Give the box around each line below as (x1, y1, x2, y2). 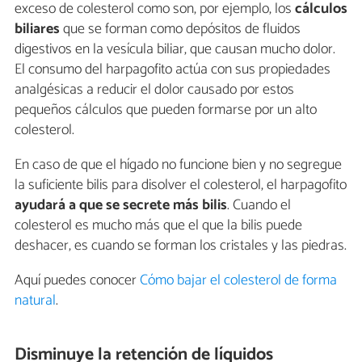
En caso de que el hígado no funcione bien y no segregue (15, 153, 342, 178)
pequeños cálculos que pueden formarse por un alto (15, 98, 317, 123)
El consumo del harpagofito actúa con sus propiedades (15, 57, 330, 82)
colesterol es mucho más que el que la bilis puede (15, 213, 302, 238)
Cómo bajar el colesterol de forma (140, 268, 337, 293)
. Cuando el (227, 193, 291, 218)
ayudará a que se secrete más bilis (15, 193, 227, 218)
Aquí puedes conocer (15, 268, 140, 293)
